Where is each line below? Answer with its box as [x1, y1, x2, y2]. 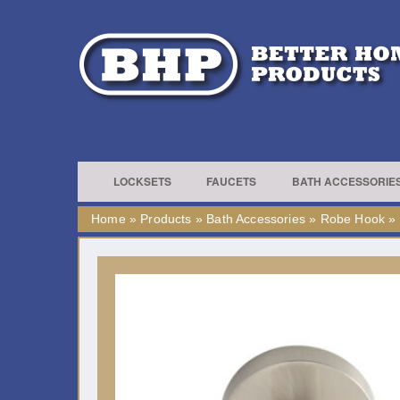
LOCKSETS [112, 173, 171, 189]
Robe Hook [320, 212, 386, 226]
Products [140, 212, 192, 226]
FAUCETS [206, 173, 257, 189]
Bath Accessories [206, 212, 305, 226]
